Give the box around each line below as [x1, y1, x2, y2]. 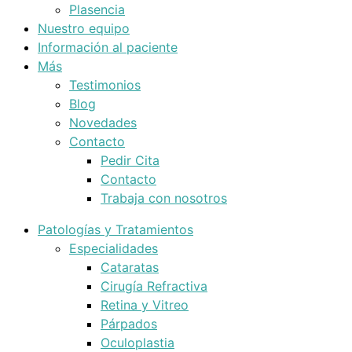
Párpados [101, 316, 157, 332]
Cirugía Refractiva [101, 278, 207, 294]
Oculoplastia [101, 335, 174, 350]
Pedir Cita [101, 152, 159, 168]
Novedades [69, 115, 137, 130]
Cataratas [101, 259, 159, 275]
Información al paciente [38, 39, 178, 55]
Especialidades [69, 240, 158, 256]
